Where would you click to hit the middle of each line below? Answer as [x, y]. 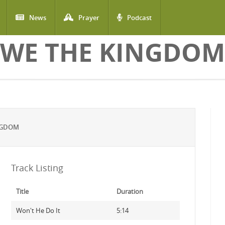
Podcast [139, 18]
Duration [130, 191]
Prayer [89, 18]
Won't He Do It [38, 210]
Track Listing [37, 168]
